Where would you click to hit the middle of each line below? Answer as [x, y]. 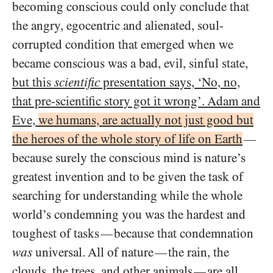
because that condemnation [184, 233]
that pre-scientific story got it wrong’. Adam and [136, 101]
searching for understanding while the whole [127, 195]
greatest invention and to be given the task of [128, 176]
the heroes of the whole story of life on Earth [127, 139]
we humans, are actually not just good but [146, 120]
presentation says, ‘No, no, [170, 82]
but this [33, 82]
